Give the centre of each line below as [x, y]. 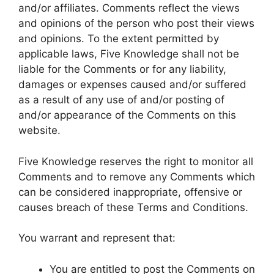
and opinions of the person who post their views [136, 23]
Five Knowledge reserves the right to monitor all [136, 161]
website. [39, 130]
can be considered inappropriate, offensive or [130, 192]
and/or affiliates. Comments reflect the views [129, 8]
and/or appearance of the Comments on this [127, 115]
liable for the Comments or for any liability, [122, 69]
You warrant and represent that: [97, 238]
